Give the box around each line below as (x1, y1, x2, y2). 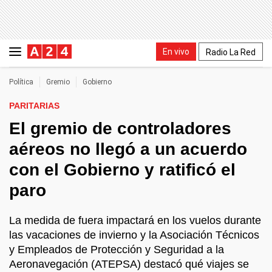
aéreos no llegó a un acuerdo (9, 140, 247, 158)
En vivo (163, 46, 189, 56)
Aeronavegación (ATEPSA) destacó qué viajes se (9, 258, 249, 270)
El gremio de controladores (9, 119, 231, 138)
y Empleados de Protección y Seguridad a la (9, 243, 224, 256)
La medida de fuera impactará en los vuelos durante (9, 214, 261, 226)
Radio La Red (206, 47, 256, 57)
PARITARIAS (9, 101, 59, 110)
